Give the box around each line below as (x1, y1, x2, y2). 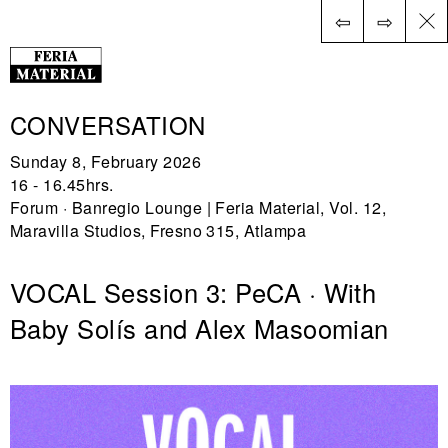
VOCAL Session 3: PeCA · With (10, 273, 377, 310)
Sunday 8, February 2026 (10, 149, 202, 173)
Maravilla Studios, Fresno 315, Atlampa (10, 218, 307, 242)
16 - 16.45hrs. (10, 172, 114, 196)
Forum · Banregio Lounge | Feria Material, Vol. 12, (10, 195, 387, 219)
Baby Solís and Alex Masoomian (10, 309, 389, 346)
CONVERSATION (10, 106, 206, 142)
